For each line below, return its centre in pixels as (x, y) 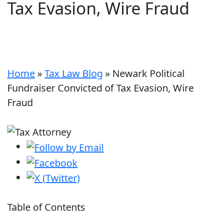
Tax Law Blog (74, 73)
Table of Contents (46, 207)
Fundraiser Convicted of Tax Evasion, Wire (101, 88)
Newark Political (148, 73)
